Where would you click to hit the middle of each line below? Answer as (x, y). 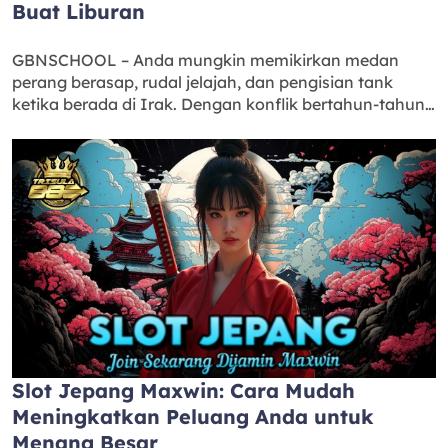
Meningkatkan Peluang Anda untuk (193, 416)
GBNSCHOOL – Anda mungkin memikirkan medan (205, 60)
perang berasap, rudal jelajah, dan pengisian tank (202, 82)
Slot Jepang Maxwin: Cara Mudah (183, 390)
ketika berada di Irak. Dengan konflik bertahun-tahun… (223, 104)
